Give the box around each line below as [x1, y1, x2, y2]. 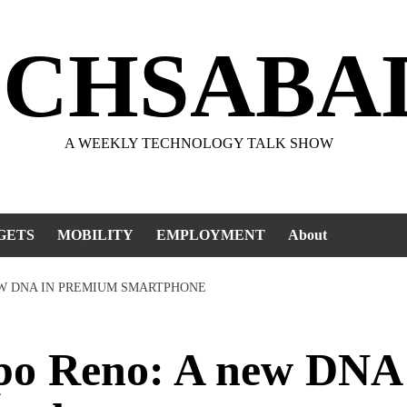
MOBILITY [57, 227, 134, 243]
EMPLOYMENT [156, 227, 265, 243]
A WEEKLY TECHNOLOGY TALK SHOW [65, 135, 333, 151]
